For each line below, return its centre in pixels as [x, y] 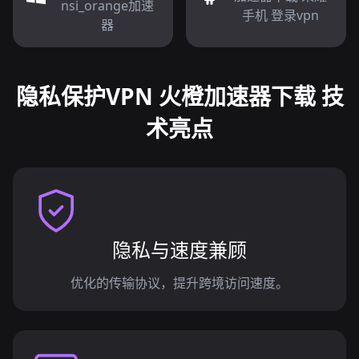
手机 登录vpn [280, 15]
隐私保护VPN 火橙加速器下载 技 [179, 96]
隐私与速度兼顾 [179, 250]
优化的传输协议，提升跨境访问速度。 [179, 283]
